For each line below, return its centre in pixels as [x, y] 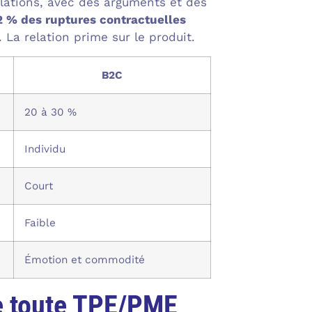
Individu [45, 149]
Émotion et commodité [84, 259]
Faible [40, 223]
